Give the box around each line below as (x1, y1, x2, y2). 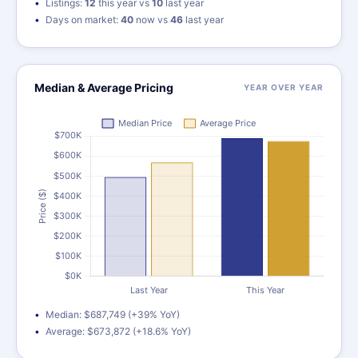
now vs (133, 14, 170, 26)
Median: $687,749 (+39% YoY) (46, 308, 180, 320)
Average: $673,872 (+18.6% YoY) (46, 325, 191, 337)
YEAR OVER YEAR (244, 82, 324, 92)
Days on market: (46, 14, 121, 26)
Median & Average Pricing (34, 81, 173, 94)
